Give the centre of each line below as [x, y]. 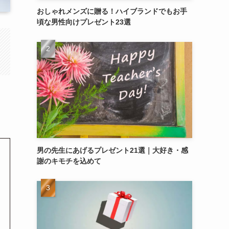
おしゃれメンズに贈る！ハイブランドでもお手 [112, 11]
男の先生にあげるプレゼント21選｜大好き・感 [112, 150]
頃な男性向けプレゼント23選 [84, 22]
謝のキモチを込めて [69, 161]
